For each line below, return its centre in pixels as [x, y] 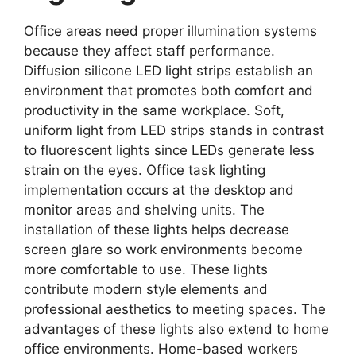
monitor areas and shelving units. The [144, 209]
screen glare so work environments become [163, 249]
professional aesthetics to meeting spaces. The [175, 309]
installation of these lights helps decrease [157, 229]
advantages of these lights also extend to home [176, 329]
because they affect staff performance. [149, 50]
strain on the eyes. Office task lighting [145, 170]
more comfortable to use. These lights [146, 269]
